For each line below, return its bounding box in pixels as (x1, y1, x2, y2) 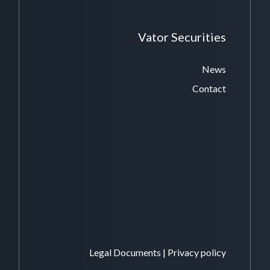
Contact (192, 82, 226, 94)
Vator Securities (138, 29, 226, 44)
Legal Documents (89, 246, 161, 258)
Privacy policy (168, 246, 226, 258)
